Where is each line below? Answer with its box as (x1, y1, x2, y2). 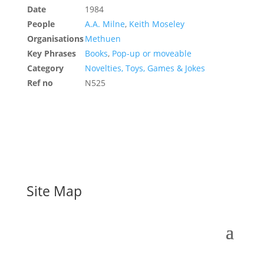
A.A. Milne (84, 18, 125, 29)
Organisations (27, 33, 84, 44)
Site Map (26, 181, 82, 200)
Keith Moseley (128, 18, 184, 29)
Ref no (27, 77, 53, 88)
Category (27, 62, 64, 74)
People (27, 18, 55, 29)
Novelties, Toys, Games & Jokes (84, 62, 205, 74)
